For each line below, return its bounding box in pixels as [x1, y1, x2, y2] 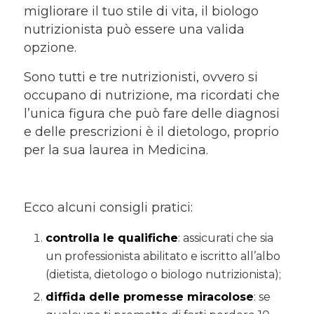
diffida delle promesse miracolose [45, 290, 254, 304]
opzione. [23, 40, 76, 56]
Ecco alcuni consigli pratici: [23, 200, 193, 216]
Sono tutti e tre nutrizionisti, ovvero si [23, 69, 258, 85]
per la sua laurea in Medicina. [23, 142, 208, 158]
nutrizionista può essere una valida [23, 22, 245, 38]
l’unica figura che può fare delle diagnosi [23, 105, 280, 121]
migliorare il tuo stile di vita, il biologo [23, 4, 259, 20]
